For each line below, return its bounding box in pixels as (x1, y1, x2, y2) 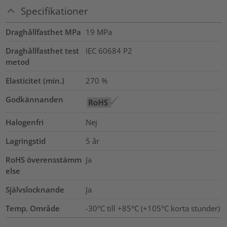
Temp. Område (6, 203, 60, 214)
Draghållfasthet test (6, 46, 80, 56)
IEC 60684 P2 (85, 46, 132, 56)
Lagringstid (6, 136, 46, 146)
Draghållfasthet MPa (6, 27, 82, 37)
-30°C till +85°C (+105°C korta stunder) (85, 203, 220, 214)
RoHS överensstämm (6, 155, 82, 165)
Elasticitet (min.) (6, 75, 65, 86)
